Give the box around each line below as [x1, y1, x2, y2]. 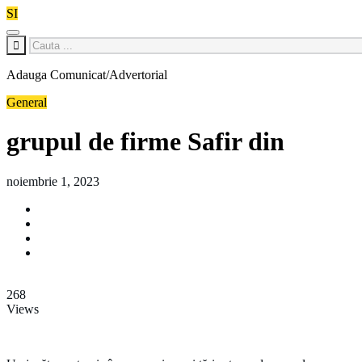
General [6, 95, 47, 109]
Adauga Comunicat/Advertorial [6, 68, 167, 82]
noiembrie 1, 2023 [6, 174, 99, 188]
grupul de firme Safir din [6, 127, 284, 157]
